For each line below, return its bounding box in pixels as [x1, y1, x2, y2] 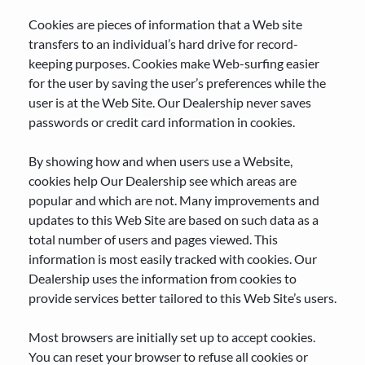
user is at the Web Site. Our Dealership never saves [29, 95, 311, 110]
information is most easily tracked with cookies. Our [29, 251, 317, 266]
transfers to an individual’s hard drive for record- [29, 36, 298, 51]
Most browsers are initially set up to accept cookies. [29, 329, 315, 345]
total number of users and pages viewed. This [29, 231, 278, 247]
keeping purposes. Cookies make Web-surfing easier [29, 55, 319, 71]
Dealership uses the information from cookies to [29, 270, 297, 286]
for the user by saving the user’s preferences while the [29, 75, 326, 90]
